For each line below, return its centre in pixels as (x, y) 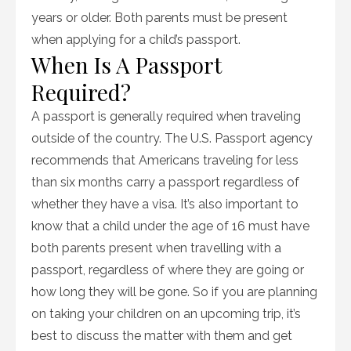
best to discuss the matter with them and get (162, 336)
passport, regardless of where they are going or (168, 270)
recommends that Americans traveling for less (165, 160)
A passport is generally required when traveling (166, 116)
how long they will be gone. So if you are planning (174, 292)
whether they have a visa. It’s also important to (165, 204)
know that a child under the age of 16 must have (170, 226)
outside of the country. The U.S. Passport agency (172, 138)
